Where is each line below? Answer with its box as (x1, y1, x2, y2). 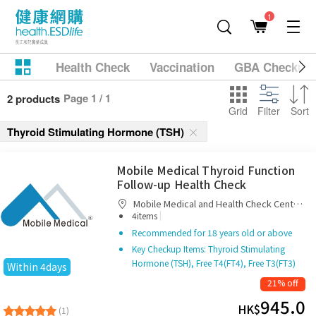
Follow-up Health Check (116, 176, 247, 193)
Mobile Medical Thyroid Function (116, 162, 295, 178)
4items (132, 209, 159, 221)
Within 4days (7, 260, 67, 274)
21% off (267, 276, 298, 288)
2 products (7, 91, 60, 107)
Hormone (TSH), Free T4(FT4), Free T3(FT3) (132, 257, 296, 269)
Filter (257, 104, 280, 118)
